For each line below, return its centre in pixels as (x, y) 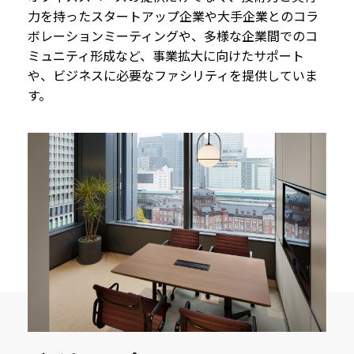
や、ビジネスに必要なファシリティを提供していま (173, 75)
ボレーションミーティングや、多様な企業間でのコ (173, 36)
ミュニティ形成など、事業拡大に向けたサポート (166, 56)
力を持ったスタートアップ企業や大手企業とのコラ (173, 16)
